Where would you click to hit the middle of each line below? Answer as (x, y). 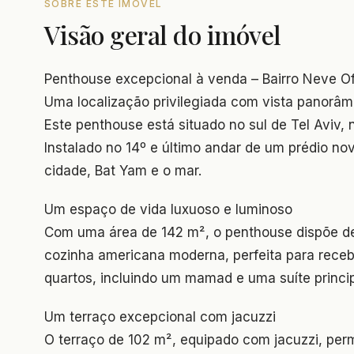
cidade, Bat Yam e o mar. (123, 171)
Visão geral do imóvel (163, 35)
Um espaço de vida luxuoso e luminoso (168, 210)
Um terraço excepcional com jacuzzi (160, 317)
